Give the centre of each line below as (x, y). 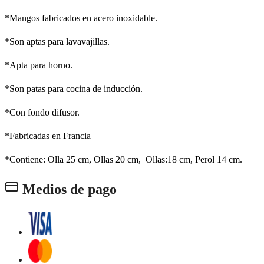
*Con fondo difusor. (42, 113)
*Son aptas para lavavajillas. (57, 42)
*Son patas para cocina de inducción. (74, 89)
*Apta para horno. (39, 65)
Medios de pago (68, 189)
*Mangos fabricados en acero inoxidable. (81, 18)
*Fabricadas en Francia (48, 136)
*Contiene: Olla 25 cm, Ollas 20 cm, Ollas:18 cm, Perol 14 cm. (123, 160)
